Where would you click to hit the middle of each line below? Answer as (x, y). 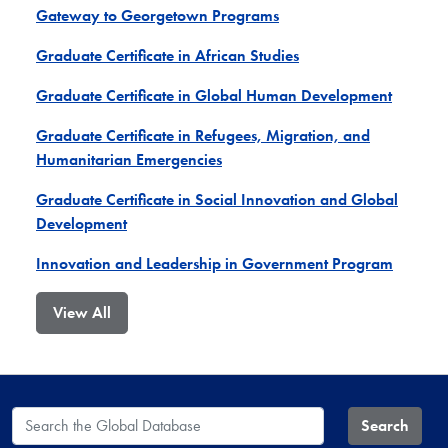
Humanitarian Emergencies (129, 159)
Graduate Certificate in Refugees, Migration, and (203, 135)
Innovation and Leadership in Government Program (214, 263)
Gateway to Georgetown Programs (157, 15)
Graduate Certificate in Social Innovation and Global (217, 199)
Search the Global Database (97, 417)
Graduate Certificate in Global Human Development (214, 95)
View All (82, 312)
